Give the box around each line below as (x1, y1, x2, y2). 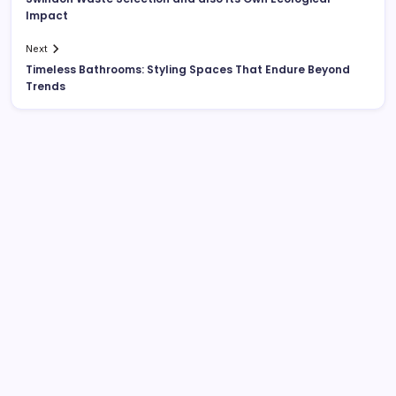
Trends (26, 79, 65, 95)
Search (239, 304, 274, 318)
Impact (26, 8, 68, 24)
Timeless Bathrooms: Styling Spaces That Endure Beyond (26, 62, 350, 78)
